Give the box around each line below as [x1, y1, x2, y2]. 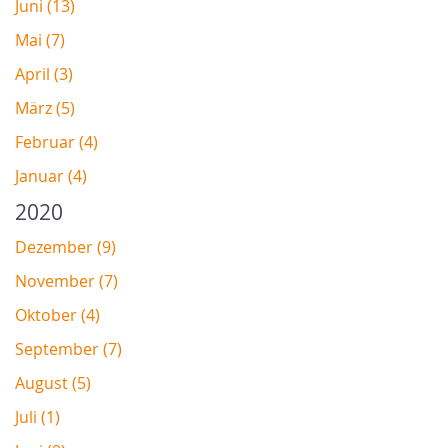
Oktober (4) [15, 304, 100, 327]
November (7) [15, 270, 118, 293]
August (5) [15, 372, 91, 395]
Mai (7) [15, 29, 65, 52]
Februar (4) [15, 131, 98, 154]
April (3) [15, 63, 73, 86]
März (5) [15, 97, 75, 120]
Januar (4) [15, 165, 87, 188]
